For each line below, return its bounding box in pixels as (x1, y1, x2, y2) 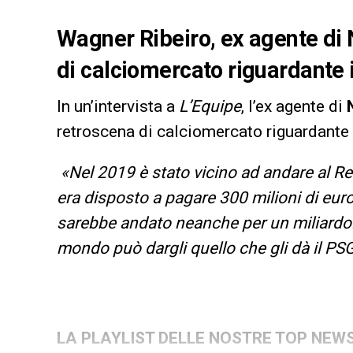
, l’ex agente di (241, 96, 347, 116)
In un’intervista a (57, 96, 179, 116)
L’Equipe (179, 96, 241, 116)
